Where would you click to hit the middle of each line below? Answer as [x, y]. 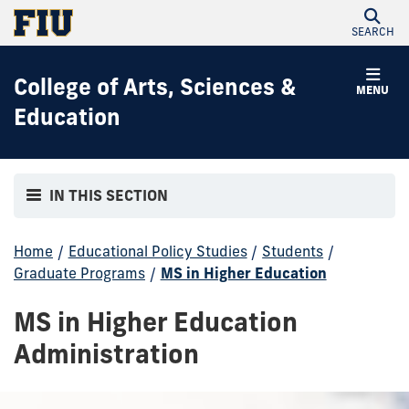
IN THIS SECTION [109, 196]
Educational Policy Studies [157, 251]
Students [293, 251]
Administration [106, 353]
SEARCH [372, 31]
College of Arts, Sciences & [155, 87]
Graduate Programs [79, 273]
